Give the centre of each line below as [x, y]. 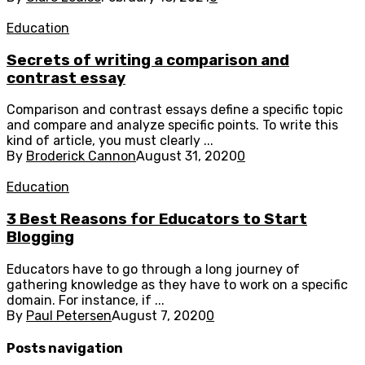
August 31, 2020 [187, 156]
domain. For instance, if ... [86, 300]
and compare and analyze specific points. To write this [172, 125]
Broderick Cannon [81, 156]
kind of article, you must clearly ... [110, 141]
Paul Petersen [69, 315]
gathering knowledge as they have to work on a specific [177, 284]
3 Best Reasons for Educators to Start [157, 219]
